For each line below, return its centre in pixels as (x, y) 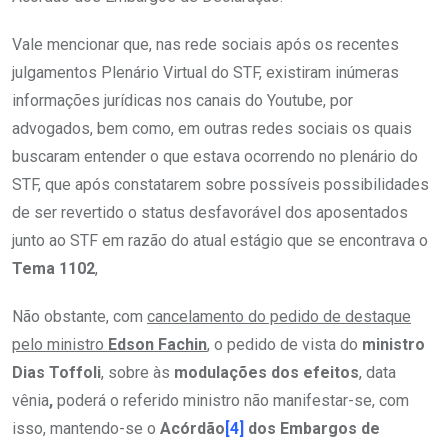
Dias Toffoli (56, 373)
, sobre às (137, 373)
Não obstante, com (79, 317)
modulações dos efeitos (266, 373)
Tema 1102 (53, 269)
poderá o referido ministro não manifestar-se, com (231, 401)
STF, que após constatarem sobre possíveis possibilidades (220, 185)
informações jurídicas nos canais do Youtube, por (182, 101)
